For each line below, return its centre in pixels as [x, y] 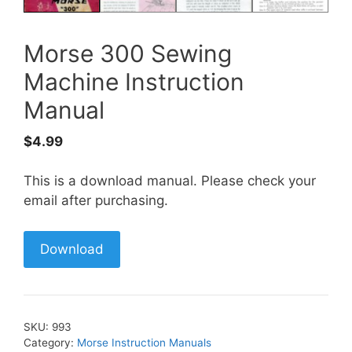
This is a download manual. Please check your [170, 181]
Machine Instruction [134, 81]
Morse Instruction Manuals [144, 342]
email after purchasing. [96, 201]
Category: [50, 342]
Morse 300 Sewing [128, 53]
